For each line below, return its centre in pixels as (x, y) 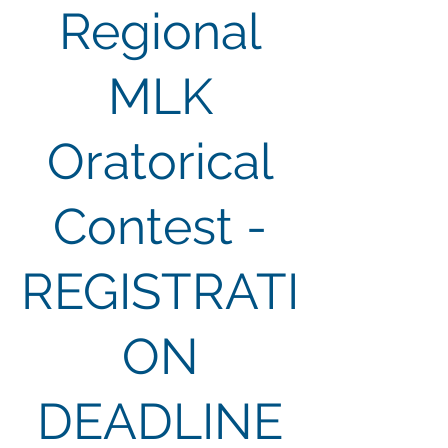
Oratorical (160, 161)
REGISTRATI (160, 291)
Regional (160, 31)
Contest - (160, 226)
